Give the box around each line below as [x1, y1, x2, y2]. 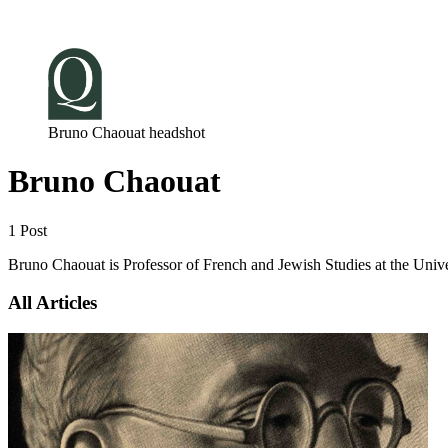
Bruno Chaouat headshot [48, 123, 205, 141]
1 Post [8, 221, 47, 239]
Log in [9, 12, 51, 30]
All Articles [8, 292, 97, 314]
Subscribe [57, 12, 119, 30]
